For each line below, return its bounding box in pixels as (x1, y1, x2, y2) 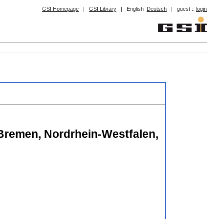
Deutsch (147, 6, 167, 12)
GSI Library (89, 6, 116, 12)
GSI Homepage (42, 6, 79, 12)
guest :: (177, 6, 196, 12)
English (127, 6, 144, 12)
